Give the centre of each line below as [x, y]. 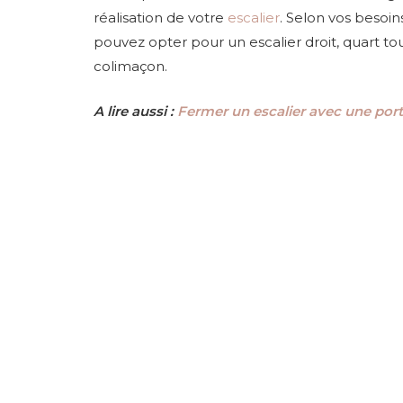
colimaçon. [131, 67]
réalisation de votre [161, 18]
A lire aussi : [136, 112]
